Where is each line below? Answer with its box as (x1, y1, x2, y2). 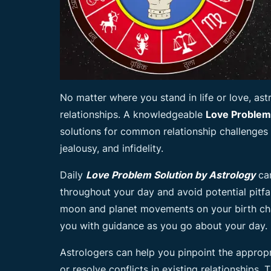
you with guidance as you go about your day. (60, 220, 267, 232)
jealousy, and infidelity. (60, 142, 163, 154)
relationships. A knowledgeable (60, 108, 206, 120)
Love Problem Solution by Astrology (86, 169, 255, 181)
